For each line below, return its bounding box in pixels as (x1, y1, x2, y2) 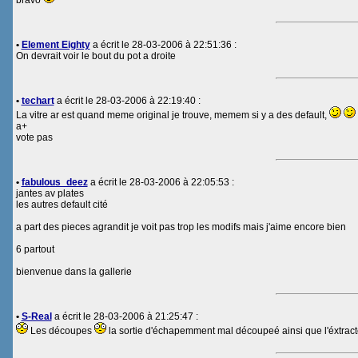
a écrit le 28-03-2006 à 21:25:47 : (51, 311, 198, 322)
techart (21, 95, 54, 106)
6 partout (15, 244, 54, 255)
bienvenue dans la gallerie (15, 266, 132, 277)
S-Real (21, 311, 52, 322)
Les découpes (27, 325, 94, 336)
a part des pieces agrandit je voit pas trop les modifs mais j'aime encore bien (15, 221, 346, 233)
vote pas (15, 132, 53, 143)
